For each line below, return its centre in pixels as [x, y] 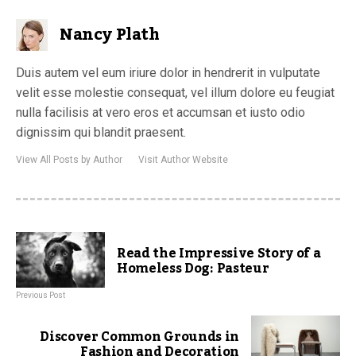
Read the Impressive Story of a [219, 254]
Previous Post [41, 296]
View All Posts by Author [69, 160]
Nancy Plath [110, 35]
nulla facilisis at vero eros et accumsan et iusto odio [161, 113]
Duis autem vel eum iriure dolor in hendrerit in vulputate [168, 73]
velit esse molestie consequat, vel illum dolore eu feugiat [175, 93]
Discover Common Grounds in [139, 337]
